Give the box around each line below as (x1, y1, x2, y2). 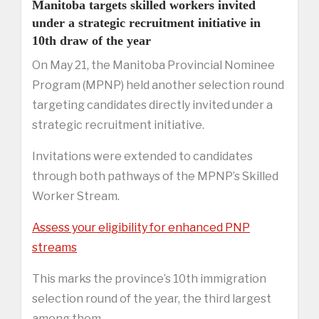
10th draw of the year (32, 33, 151, 48)
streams (32, 240, 77, 254)
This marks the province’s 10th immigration (32, 271, 266, 286)
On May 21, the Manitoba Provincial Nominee (32, 58, 275, 72)
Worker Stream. (32, 189, 120, 203)
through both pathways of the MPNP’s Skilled (32, 169, 278, 183)
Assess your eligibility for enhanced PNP (32, 220, 250, 234)
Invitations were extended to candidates (32, 149, 253, 163)
